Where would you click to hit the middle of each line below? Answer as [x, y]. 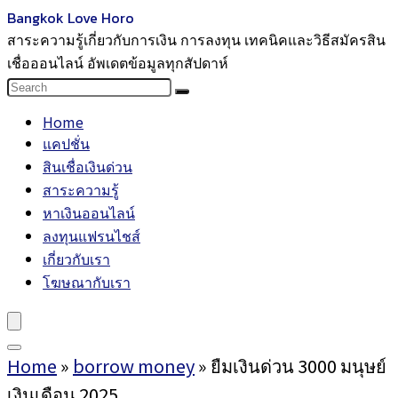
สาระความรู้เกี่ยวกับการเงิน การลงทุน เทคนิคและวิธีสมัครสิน [196, 39]
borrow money [134, 366]
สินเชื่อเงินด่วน [88, 166]
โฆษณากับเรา [87, 282]
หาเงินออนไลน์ [89, 212]
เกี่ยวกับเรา [76, 259]
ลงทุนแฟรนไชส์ [92, 235]
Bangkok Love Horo [71, 18]
